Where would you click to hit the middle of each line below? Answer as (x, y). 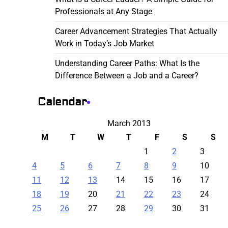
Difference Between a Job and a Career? (126, 76)
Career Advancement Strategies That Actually (136, 31)
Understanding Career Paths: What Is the (127, 63)
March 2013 (129, 123)
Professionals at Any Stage (103, 11)
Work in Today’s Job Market (104, 44)
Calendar (62, 102)
